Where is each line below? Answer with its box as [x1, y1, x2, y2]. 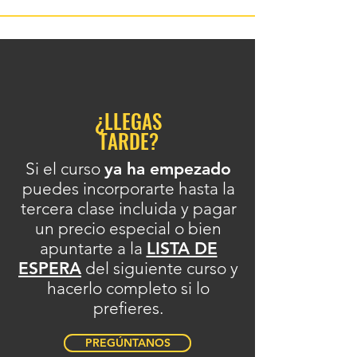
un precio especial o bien [35, 218, 222, 238]
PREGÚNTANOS [84, 335, 171, 350]
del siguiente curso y [81, 258, 238, 278]
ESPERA [18, 258, 81, 278]
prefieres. [93, 298, 163, 318]
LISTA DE [146, 238, 218, 258]
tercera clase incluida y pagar [20, 198, 237, 218]
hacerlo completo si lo [47, 278, 210, 298]
